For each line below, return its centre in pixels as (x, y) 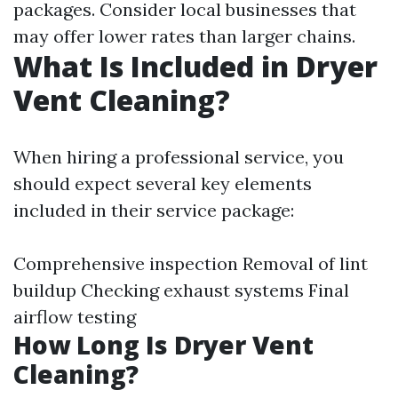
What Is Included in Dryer (195, 66)
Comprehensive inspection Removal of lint (191, 263)
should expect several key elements (163, 183)
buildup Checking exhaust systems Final (181, 290)
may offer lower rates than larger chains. (184, 36)
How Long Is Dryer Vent (163, 345)
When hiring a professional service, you (179, 157)
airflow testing (75, 317)
